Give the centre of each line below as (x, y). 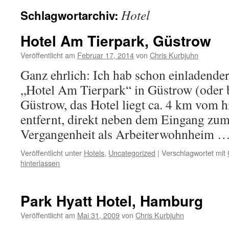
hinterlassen (40, 163)
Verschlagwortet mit (193, 153)
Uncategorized (132, 153)
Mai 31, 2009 (98, 215)
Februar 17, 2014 (106, 55)
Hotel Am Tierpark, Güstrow (116, 41)
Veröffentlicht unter (51, 153)
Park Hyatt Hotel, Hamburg (112, 201)
